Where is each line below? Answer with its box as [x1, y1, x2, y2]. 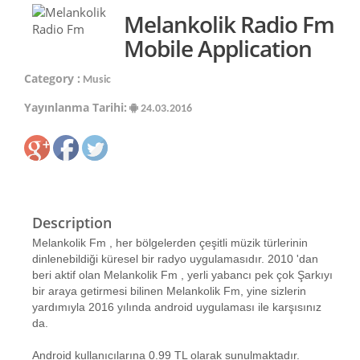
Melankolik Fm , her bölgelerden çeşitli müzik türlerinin [32, 236, 308, 249]
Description [32, 213, 112, 232]
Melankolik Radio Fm [123, 9, 334, 39]
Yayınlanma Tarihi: [24, 100, 127, 115]
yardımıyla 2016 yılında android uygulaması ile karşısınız [32, 301, 321, 313]
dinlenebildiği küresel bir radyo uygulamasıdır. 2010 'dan [32, 252, 318, 265]
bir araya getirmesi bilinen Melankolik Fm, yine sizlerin [32, 284, 306, 297]
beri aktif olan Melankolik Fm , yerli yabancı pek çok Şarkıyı [32, 268, 333, 281]
